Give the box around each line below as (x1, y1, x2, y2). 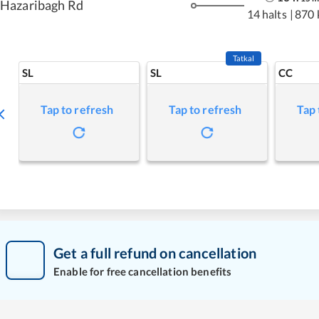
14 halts (246, 6, 287, 21)
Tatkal (232, 53, 255, 63)
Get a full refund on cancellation (53, 244, 257, 261)
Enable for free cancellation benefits (53, 264, 232, 278)
